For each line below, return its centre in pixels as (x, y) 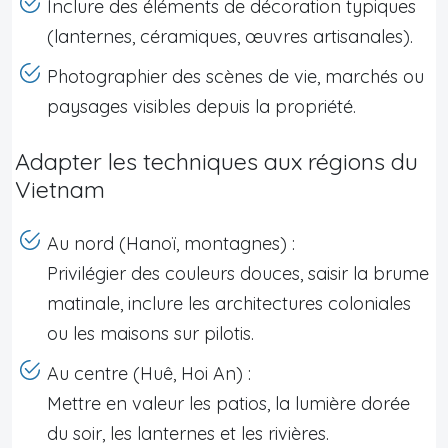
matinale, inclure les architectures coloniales (229, 303)
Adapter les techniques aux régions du (216, 161)
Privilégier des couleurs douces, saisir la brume (238, 273)
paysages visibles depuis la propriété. (201, 106)
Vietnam (60, 189)
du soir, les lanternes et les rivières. (188, 433)
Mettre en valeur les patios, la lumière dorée (228, 403)
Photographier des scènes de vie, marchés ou (235, 76)
